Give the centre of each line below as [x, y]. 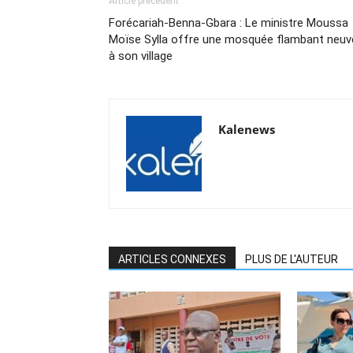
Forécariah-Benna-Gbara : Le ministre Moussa [229, 23]
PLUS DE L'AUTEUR [292, 260]
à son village [141, 56]
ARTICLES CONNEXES [172, 260]
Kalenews [247, 130]
